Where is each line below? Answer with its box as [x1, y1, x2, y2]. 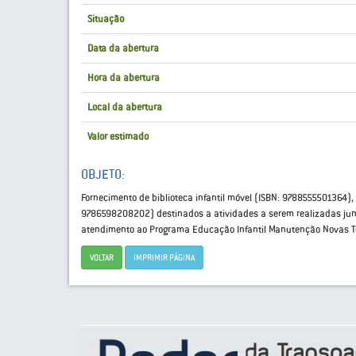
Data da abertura [87, 42, 159, 55]
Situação [87, 13, 124, 25]
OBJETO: [81, 166, 125, 183]
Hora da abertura [87, 72, 160, 84]
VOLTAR [90, 252, 114, 263]
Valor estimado [87, 130, 149, 143]
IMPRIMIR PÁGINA [133, 252, 195, 263]
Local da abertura [87, 101, 162, 114]
